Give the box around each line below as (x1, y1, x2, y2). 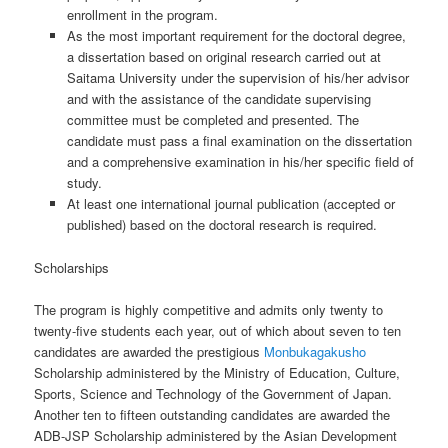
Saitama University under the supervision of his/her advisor (66, 68, 409, 88)
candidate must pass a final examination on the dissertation (66, 131, 412, 151)
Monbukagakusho (264, 341, 367, 361)
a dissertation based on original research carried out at (66, 47, 381, 67)
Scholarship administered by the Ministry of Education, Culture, (34, 362, 401, 382)
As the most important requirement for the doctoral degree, (66, 26, 406, 46)
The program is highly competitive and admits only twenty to (34, 299, 384, 319)
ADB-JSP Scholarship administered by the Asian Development (34, 425, 398, 445)
